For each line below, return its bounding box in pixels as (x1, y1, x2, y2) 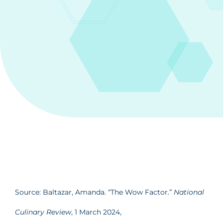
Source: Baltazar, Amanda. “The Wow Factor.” (15, 187, 174, 197)
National (174, 187, 204, 197)
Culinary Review (15, 207, 71, 217)
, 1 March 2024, (71, 207, 121, 217)
